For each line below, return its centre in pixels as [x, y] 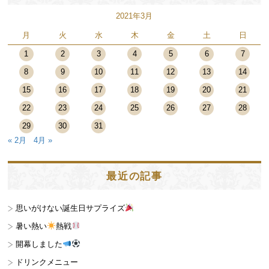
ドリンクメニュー [47, 262]
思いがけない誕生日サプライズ [71, 208]
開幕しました [39, 244]
